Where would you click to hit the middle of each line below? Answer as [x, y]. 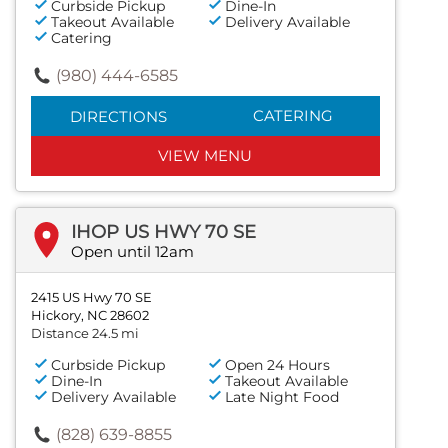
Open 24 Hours [278, 364]
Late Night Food [282, 396]
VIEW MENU [205, 155]
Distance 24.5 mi [85, 332]
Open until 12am [132, 251]
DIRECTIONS [118, 116]
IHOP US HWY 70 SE [163, 231]
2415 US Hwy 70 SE [91, 296]
